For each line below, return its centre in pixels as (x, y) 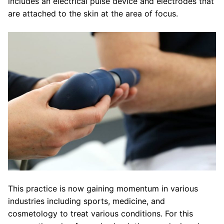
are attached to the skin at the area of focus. (93, 13)
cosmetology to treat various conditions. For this (100, 213)
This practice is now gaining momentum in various (103, 188)
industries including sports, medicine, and (86, 201)
